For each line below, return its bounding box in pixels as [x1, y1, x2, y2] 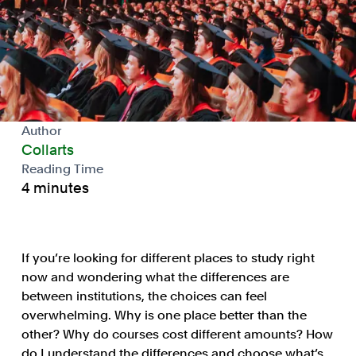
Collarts [21, 141, 74, 159]
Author [21, 123, 62, 139]
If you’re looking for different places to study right [21, 250, 315, 266]
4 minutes [21, 180, 89, 197]
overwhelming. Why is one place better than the [21, 308, 307, 323]
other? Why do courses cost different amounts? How [21, 327, 333, 342]
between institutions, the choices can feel [21, 288, 267, 304]
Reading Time [21, 161, 103, 177]
